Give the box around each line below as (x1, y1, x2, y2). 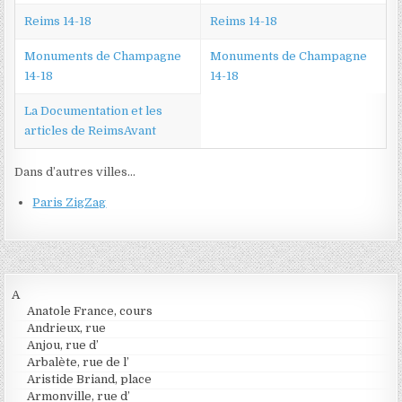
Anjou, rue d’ (27, 338, 100, 353)
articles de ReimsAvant (24, 124, 157, 138)
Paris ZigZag (32, 196, 107, 210)
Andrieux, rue (27, 321, 107, 336)
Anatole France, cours (27, 304, 153, 319)
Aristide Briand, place (27, 372, 153, 387)
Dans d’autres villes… (14, 165, 136, 179)
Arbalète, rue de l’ (27, 355, 130, 370)
